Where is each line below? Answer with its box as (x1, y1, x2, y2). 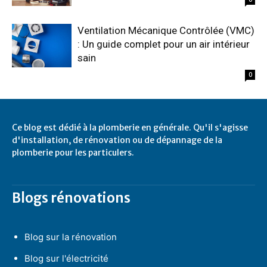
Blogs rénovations (12, 190, 131, 206)
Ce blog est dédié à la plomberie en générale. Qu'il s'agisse (12, 122, 248, 133)
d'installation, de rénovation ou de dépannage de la (12, 135, 222, 145)
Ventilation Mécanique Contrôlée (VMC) (77, 24, 254, 36)
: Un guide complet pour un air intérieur (77, 38, 250, 50)
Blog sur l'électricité (24, 253, 108, 264)
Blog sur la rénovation (24, 231, 117, 243)
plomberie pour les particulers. (12, 147, 134, 158)
